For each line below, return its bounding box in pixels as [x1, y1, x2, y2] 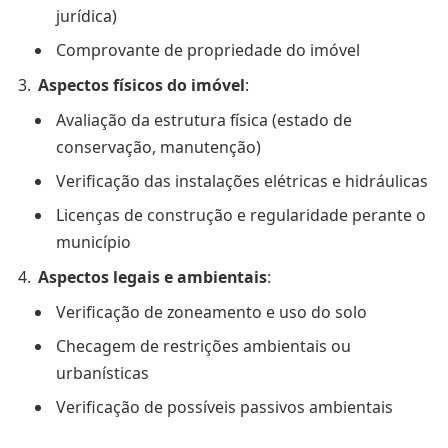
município [56, 231, 131, 254]
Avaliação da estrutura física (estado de [56, 109, 352, 132]
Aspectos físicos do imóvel [38, 74, 245, 97]
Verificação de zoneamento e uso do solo [56, 301, 367, 324]
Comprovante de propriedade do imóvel [56, 39, 360, 62]
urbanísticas [56, 362, 149, 385]
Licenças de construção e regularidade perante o [56, 204, 426, 227]
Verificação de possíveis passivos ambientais [56, 396, 393, 419]
